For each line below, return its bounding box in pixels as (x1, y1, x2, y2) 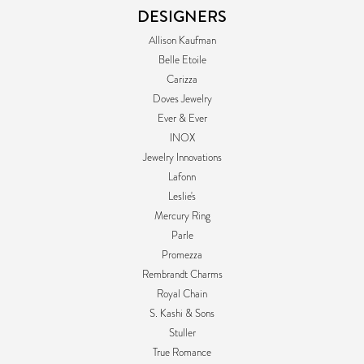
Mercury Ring (154, 208, 210, 223)
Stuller (168, 325, 196, 340)
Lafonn (168, 169, 196, 184)
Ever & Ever (157, 110, 207, 126)
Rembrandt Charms (141, 266, 223, 282)
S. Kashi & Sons (149, 305, 214, 321)
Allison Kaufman (148, 32, 216, 48)
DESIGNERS (137, 4, 227, 28)
